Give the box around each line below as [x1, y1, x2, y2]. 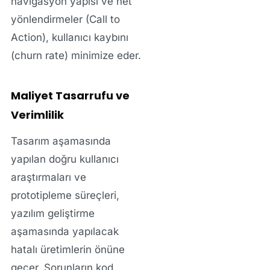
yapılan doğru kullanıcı [10, 153, 119, 166]
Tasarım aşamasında [10, 135, 111, 148]
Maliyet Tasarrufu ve [10, 88, 130, 104]
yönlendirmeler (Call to [10, 13, 120, 26]
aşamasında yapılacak [10, 225, 119, 238]
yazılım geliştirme [10, 207, 95, 220]
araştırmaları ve [10, 171, 86, 184]
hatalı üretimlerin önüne [10, 243, 125, 256]
